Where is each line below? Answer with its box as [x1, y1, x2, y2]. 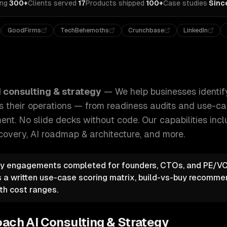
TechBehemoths [60, 27, 109, 34]
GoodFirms [8, 27, 42, 34]
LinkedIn [183, 27, 208, 34]
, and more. [140, 129, 185, 139]
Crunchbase [128, 27, 165, 34]
